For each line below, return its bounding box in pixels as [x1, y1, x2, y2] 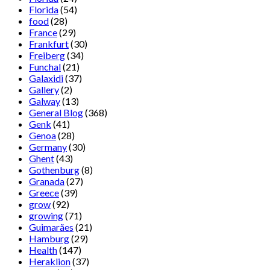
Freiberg [29, 49, 65, 61]
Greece [29, 187, 59, 199]
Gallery [29, 84, 59, 96]
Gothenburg [29, 164, 80, 176]
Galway [29, 95, 60, 107]
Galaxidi [29, 72, 63, 84]
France [29, 27, 57, 39]
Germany [29, 141, 67, 153]
